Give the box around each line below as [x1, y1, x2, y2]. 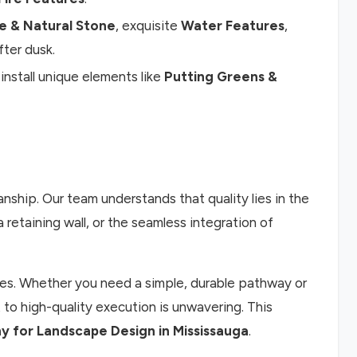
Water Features [181, 18, 284, 34]
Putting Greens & [164, 69, 277, 85]
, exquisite [116, 18, 181, 34]
